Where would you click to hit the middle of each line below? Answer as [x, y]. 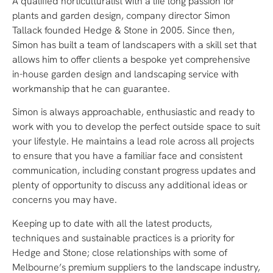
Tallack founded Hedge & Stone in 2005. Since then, [123, 30]
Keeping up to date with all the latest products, [112, 223]
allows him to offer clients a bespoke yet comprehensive [131, 59]
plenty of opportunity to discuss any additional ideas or [130, 185]
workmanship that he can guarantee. [91, 88]
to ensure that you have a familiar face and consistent [127, 156]
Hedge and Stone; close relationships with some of [120, 252]
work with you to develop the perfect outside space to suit [136, 127]
